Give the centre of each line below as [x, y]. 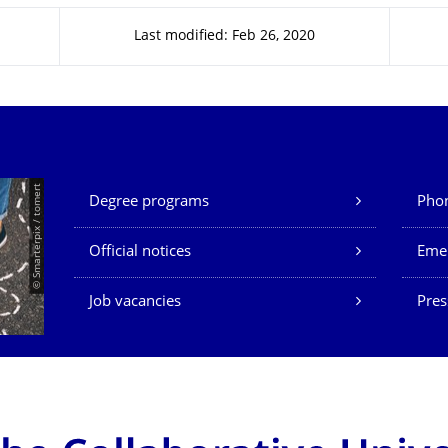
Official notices [140, 252]
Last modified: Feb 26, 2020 [224, 36]
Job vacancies [135, 302]
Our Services [140, 191]
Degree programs [149, 202]
